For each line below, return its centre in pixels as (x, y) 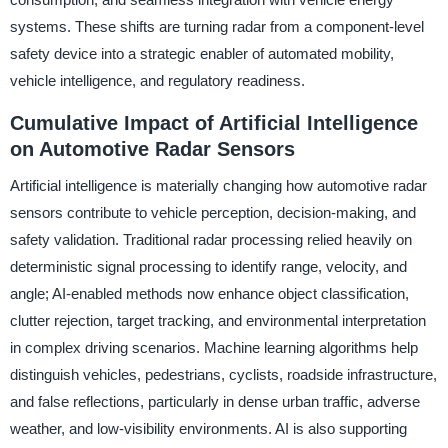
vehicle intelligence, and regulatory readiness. (157, 80)
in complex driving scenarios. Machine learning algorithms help (213, 347)
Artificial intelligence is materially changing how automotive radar (218, 185)
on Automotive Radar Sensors (152, 149)
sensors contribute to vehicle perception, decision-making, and (212, 212)
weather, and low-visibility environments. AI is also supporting (208, 428)
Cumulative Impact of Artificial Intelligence (213, 123)
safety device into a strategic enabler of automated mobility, (201, 53)
